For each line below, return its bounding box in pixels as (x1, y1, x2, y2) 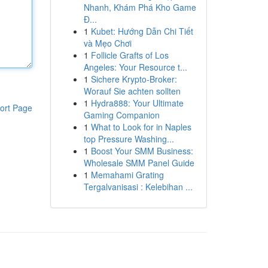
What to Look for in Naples (90, 121, 191, 133)
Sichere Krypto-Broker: (90, 73, 177, 85)
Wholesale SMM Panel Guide (83, 157, 194, 169)
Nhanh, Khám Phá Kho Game (83, 1, 196, 13)
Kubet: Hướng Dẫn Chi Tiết (90, 25, 193, 37)
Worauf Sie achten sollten (83, 85, 181, 97)
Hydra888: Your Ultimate (90, 97, 184, 109)
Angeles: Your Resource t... (83, 61, 187, 73)
